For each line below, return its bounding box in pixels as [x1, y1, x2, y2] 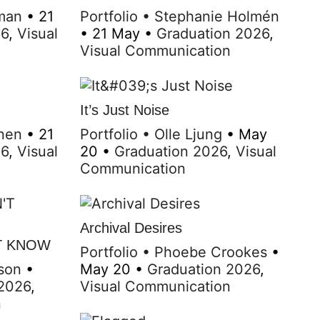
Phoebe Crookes [154, 243, 267, 261]
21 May [92, 24, 140, 42]
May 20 [80, 260, 131, 278]
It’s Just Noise [80, 101, 169, 118]
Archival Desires [80, 219, 182, 236]
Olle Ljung [154, 125, 222, 143]
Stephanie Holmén [154, 7, 279, 25]
